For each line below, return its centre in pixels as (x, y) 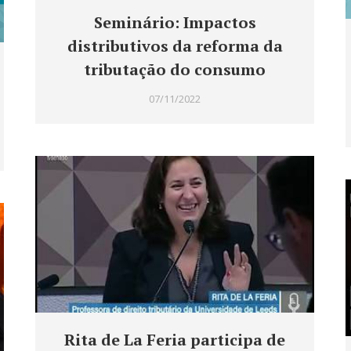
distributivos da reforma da (175, 46)
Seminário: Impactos (175, 23)
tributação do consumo (175, 70)
